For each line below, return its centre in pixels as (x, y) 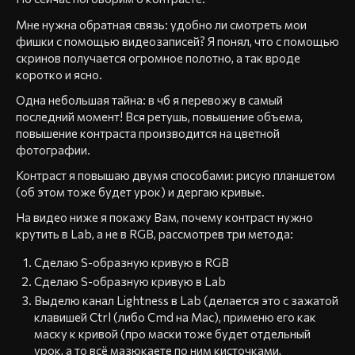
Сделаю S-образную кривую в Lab (130, 282)
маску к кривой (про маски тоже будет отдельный (172, 334)
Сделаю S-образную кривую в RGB (131, 263)
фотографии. (53, 149)
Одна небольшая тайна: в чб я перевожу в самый (149, 99)
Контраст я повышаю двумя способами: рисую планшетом (176, 175)
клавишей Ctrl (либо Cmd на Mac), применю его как (175, 317)
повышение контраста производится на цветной (148, 133)
